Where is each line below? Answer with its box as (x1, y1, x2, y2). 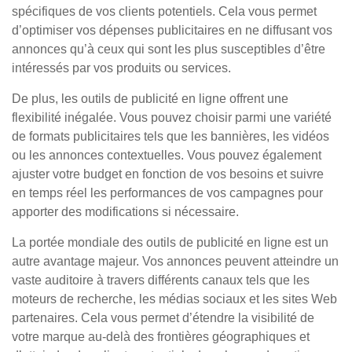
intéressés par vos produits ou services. (12, 61, 231, 75)
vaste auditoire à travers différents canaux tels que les (12, 273, 310, 287)
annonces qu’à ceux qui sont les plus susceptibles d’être (12, 42, 325, 56)
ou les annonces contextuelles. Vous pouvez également (12, 148, 321, 162)
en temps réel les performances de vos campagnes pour (12, 186, 323, 200)
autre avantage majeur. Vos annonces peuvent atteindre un (12, 255, 339, 268)
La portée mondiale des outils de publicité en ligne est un (12, 236, 328, 249)
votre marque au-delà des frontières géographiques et (12, 330, 310, 343)
